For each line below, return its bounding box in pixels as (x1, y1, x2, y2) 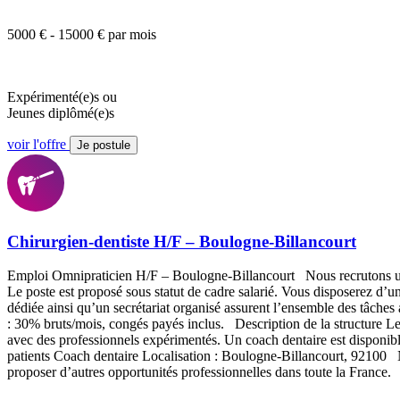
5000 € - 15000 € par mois (7, 27, 156, 43)
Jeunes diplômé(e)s (7, 104, 114, 121)
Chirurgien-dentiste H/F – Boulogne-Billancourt (7, 231, 356, 251)
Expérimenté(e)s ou (7, 88, 117, 104)
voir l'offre (7, 136, 66, 152)
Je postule (77, 137, 130, 152)
